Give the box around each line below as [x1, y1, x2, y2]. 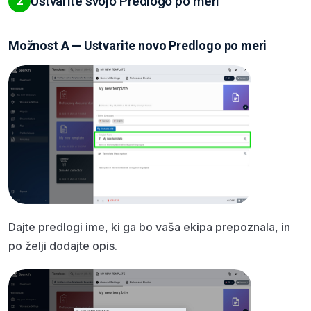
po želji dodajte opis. [8, 239, 117, 253]
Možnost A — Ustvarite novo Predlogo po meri [8, 38, 267, 53]
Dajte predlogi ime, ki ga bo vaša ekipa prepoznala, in [8, 220, 290, 235]
